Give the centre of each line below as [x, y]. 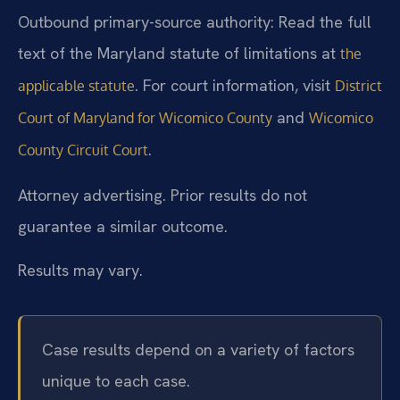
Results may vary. [80, 271]
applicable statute [76, 86]
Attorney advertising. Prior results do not [162, 195]
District [358, 86]
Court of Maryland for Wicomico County [145, 118]
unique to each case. [116, 381]
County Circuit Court [83, 150]
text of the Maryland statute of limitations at [179, 54]
